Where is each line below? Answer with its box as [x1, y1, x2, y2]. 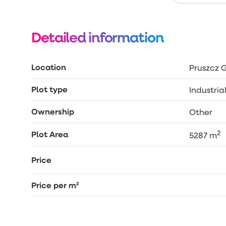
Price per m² [31, 179, 79, 191]
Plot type [31, 84, 68, 95]
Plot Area [31, 129, 68, 140]
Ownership [31, 106, 74, 118]
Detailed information [31, 27, 163, 46]
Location [31, 62, 66, 73]
